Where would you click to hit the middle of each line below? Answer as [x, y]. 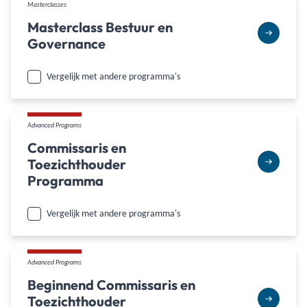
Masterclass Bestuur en [100, 27]
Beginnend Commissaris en [111, 284]
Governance [66, 43]
